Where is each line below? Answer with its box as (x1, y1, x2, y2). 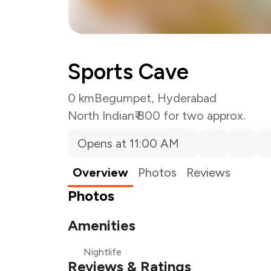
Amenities (68, 217, 135, 234)
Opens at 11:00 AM (77, 136, 179, 151)
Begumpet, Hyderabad (94, 91, 217, 105)
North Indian (68, 108, 134, 123)
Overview (73, 165, 128, 180)
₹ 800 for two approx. (134, 108, 246, 123)
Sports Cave (68, 59, 189, 85)
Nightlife (83, 246, 122, 258)
